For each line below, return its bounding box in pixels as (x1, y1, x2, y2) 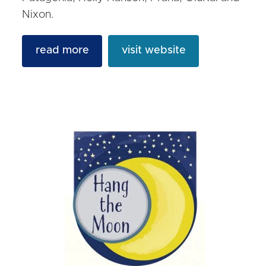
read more (35, 45, 89, 56)
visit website (121, 45, 186, 56)
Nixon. (22, 9, 54, 20)
